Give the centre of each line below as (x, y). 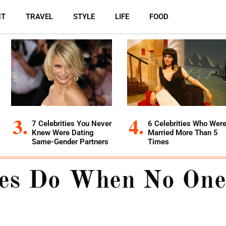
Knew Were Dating (63, 133)
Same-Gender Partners (70, 142)
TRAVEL (39, 17)
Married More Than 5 (183, 133)
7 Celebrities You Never (72, 124)
